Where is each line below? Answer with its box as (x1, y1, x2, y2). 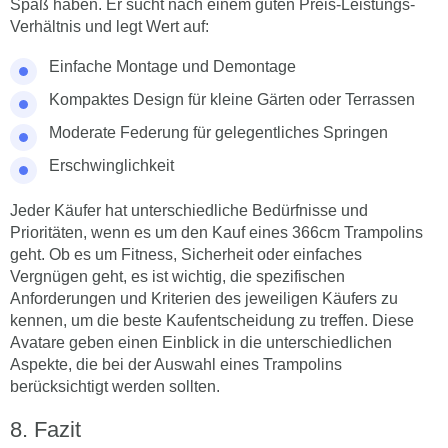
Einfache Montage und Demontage (49, 57, 296, 75)
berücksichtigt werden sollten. (10, 377, 220, 395)
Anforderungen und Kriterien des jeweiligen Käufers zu (10, 289, 398, 307)
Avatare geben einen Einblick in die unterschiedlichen (10, 333, 392, 351)
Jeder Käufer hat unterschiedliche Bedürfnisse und (10, 201, 368, 219)
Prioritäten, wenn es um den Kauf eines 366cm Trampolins (10, 223, 423, 241)
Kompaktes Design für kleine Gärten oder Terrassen (49, 90, 415, 108)
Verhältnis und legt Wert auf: (10, 17, 209, 35)
